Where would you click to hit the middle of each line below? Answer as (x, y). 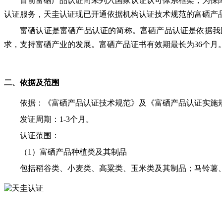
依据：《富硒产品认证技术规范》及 (83, 103)
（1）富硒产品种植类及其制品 (73, 152)
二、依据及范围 (32, 83)
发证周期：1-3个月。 (57, 119)
